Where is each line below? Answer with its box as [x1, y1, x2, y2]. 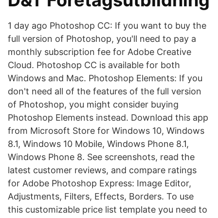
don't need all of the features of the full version [8, 86, 201, 96]
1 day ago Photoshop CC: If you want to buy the [8, 20, 206, 31]
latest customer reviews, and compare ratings [8, 165, 197, 175]
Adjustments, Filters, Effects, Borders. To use [8, 191, 194, 201]
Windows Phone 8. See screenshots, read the [8, 152, 195, 162]
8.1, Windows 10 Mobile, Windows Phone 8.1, [8, 139, 189, 149]
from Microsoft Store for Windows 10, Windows [8, 126, 204, 136]
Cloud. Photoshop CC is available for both [8, 60, 180, 70]
